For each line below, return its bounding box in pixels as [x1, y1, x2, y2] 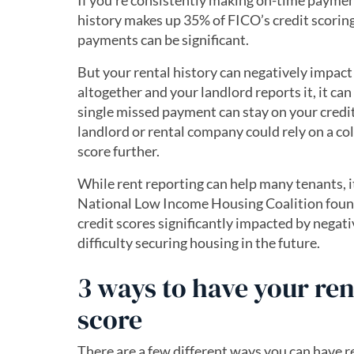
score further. [77, 142, 160, 160]
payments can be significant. [77, 31, 249, 48]
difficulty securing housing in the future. [77, 234, 320, 251]
